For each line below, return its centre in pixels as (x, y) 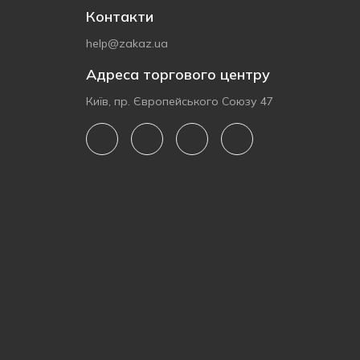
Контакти (120, 16)
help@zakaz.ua (127, 43)
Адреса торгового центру (178, 74)
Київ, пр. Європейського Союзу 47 (180, 101)
